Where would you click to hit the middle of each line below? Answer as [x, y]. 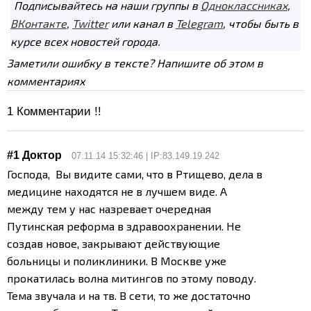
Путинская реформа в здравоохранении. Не [124, 226]
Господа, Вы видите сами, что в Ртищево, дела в [135, 174]
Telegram [199, 24]
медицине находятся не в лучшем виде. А [117, 191]
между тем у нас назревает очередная [109, 208]
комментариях [46, 81]
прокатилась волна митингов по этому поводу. [132, 278]
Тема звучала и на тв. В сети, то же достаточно [129, 295]
